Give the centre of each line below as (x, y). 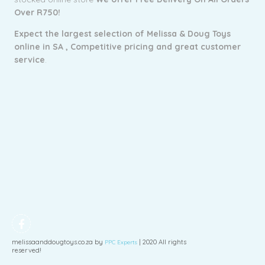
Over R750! (38, 12)
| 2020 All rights (162, 242)
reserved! (27, 250)
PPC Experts (121, 242)
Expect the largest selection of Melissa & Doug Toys (123, 34)
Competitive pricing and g (126, 47)
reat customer (211, 47)
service (30, 60)
